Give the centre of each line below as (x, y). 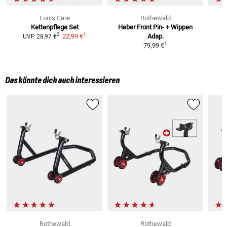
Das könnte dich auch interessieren (62, 80)
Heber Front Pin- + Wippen (156, 27)
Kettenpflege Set (54, 27)
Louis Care (54, 18)
